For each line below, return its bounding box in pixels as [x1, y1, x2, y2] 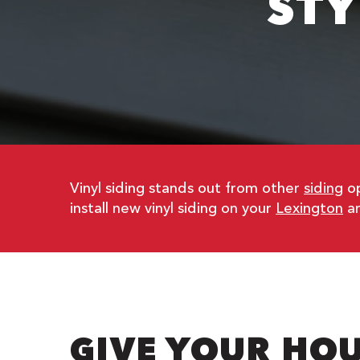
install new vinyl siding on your [70, 199, 276, 217]
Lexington [276, 199, 343, 217]
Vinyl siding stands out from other [70, 179, 304, 197]
